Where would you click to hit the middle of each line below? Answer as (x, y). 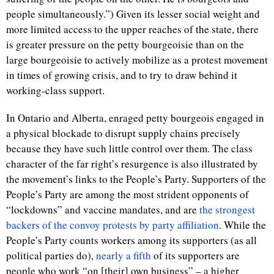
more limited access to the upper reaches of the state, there (132, 29)
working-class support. (57, 90)
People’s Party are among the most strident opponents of (128, 194)
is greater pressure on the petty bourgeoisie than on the (125, 44)
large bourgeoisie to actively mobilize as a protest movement (137, 60)
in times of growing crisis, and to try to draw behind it (122, 75)
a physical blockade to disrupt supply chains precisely (123, 133)
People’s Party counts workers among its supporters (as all (131, 240)
